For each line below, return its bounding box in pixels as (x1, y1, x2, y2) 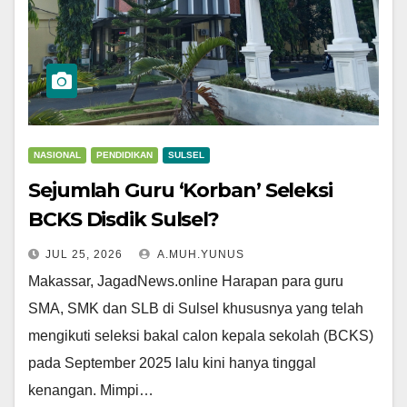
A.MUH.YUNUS (154, 248, 244, 262)
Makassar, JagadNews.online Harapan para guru (28, 273, 343, 290)
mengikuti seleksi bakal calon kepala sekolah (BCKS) (28, 328, 373, 344)
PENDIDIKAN (96, 150, 153, 161)
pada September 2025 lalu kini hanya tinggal (28, 355, 316, 372)
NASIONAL (34, 150, 81, 161)
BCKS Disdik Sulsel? (28, 207, 220, 233)
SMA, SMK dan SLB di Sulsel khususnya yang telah (28, 301, 363, 317)
